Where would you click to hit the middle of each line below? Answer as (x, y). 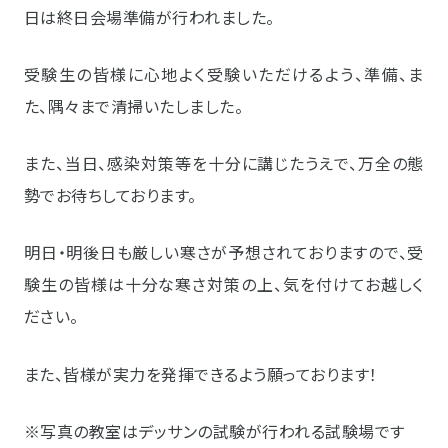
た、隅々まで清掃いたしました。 (134, 105)
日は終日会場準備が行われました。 (149, 16)
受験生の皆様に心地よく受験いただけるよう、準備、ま (224, 73)
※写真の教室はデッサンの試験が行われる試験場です (214, 430)
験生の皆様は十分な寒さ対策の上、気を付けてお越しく (224, 284)
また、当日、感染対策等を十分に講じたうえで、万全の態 (224, 163)
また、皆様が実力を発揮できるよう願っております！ (201, 373)
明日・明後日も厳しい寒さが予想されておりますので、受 (224, 252)
